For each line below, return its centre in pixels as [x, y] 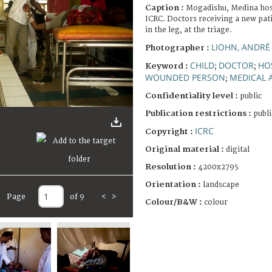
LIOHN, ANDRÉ [241, 47]
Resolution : [171, 167]
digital [238, 149]
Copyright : [170, 131]
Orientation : [174, 184]
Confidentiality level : [192, 96]
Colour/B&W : [175, 202]
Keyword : [168, 66]
